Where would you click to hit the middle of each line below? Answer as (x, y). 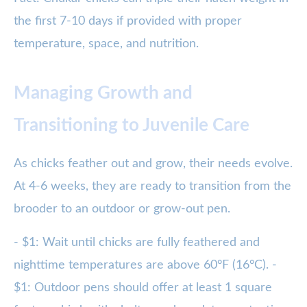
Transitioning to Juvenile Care (132, 126)
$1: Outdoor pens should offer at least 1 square (143, 288)
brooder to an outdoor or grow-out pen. (122, 209)
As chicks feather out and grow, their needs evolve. (153, 164)
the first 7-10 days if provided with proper (128, 22)
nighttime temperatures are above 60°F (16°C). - (145, 266)
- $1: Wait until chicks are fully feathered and (137, 243)
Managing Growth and (103, 94)
